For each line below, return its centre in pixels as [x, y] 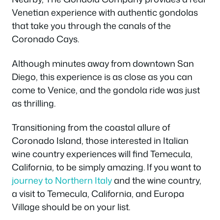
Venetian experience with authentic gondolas [105, 13]
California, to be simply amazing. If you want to [107, 167]
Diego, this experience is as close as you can [102, 76]
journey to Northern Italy [62, 180]
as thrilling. [34, 103]
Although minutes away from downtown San [103, 63]
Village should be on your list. [71, 207]
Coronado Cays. [45, 39]
